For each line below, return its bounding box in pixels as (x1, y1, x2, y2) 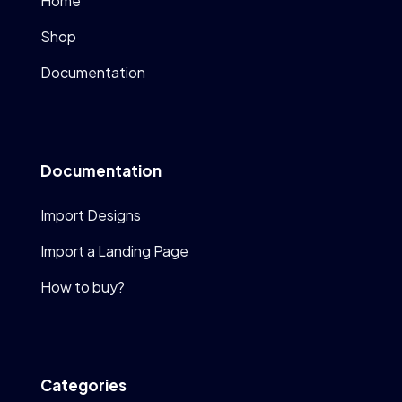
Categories (39, 374, 127, 395)
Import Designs (39, 205, 141, 224)
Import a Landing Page (39, 240, 188, 260)
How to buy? (39, 276, 125, 296)
